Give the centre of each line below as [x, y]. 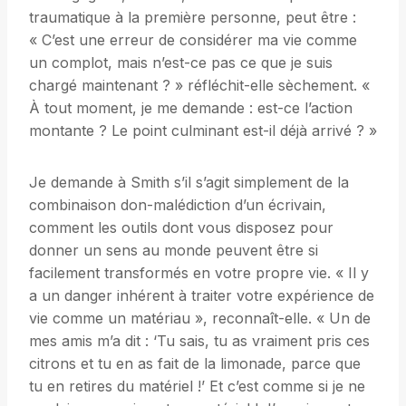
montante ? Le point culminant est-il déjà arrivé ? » [203, 131]
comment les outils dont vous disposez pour [181, 228]
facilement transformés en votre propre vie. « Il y [199, 273]
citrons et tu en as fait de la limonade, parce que [195, 364]
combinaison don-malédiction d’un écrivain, [178, 205]
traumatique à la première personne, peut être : [193, 18]
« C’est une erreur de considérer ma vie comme [193, 40]
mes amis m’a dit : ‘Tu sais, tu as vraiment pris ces [199, 341]
